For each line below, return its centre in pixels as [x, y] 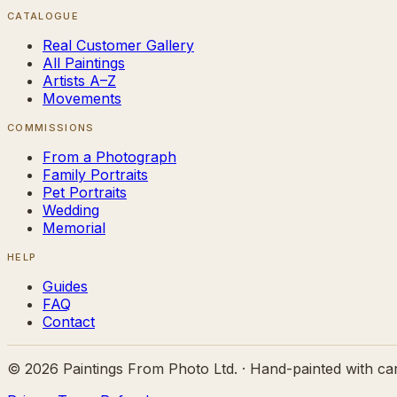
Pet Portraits [85, 192]
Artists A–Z [79, 80]
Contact [69, 321]
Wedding [71, 210]
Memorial [74, 227]
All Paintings [84, 62]
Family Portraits [95, 174]
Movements [82, 98]
